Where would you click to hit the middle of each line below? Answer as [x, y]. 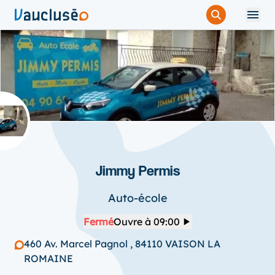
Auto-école [137, 198]
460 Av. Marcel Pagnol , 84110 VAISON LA [122, 244]
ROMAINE [48, 258]
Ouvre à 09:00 [146, 222]
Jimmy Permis [137, 170]
